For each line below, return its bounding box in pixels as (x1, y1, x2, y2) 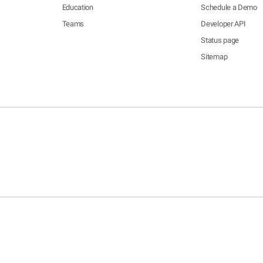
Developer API (201, 19, 246, 28)
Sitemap (201, 52, 228, 61)
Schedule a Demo (201, 3, 257, 12)
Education (62, 3, 93, 12)
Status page (201, 36, 240, 45)
